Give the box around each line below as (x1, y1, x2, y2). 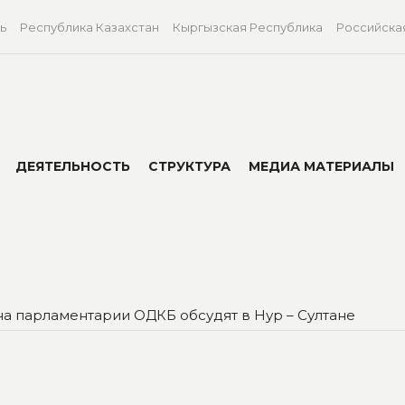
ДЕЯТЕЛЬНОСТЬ (15, 158, 130, 175)
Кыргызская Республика (173, 20, 324, 34)
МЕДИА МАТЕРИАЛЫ (249, 158, 394, 175)
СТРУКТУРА (148, 158, 231, 175)
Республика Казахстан (20, 20, 160, 34)
